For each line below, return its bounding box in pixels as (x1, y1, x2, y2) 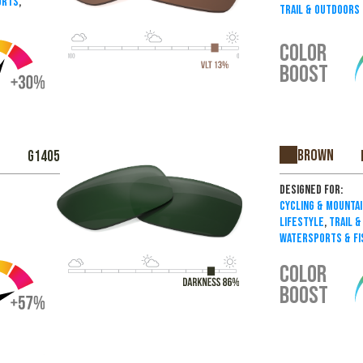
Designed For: (280, 182, 344, 199)
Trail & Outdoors (280, 2, 361, 18)
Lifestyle (280, 215, 325, 231)
